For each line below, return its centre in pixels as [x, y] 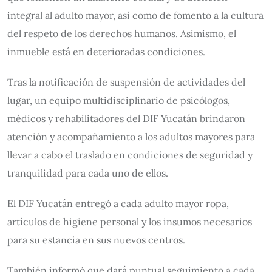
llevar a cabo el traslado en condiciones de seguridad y [130, 155]
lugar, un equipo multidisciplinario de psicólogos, [119, 100]
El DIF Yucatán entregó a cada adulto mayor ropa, [118, 203]
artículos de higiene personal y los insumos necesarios [130, 221]
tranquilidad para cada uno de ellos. [88, 173]
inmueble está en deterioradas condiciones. [106, 51]
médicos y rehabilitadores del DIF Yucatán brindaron [126, 118]
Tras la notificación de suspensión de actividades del [126, 82]
